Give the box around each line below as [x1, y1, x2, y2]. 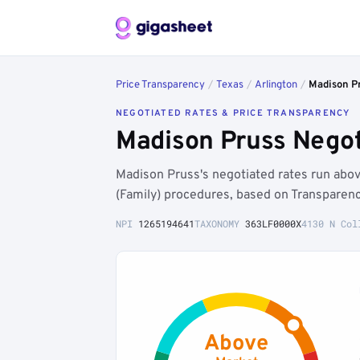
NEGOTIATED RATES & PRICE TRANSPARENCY [116, 108, 350, 119]
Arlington [255, 79, 297, 92]
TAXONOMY [194, 217, 245, 230]
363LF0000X [245, 217, 301, 230]
